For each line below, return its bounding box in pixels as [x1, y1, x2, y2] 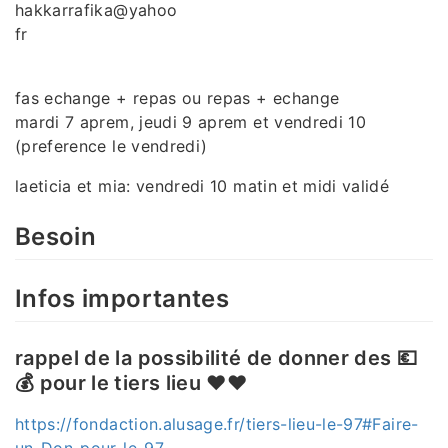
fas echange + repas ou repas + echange [15, 87, 340, 108]
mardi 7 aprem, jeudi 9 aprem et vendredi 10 [15, 111, 367, 132]
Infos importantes [15, 283, 229, 313]
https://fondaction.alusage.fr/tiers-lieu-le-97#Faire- [15, 414, 419, 435]
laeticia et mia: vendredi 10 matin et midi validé [15, 175, 390, 196]
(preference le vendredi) [15, 135, 208, 156]
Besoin [15, 221, 97, 251]
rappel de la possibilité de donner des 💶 [15, 346, 417, 371]
